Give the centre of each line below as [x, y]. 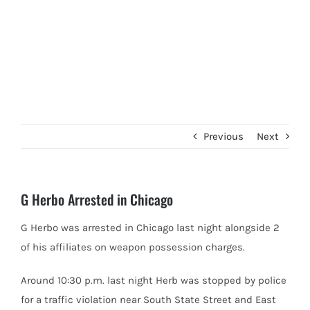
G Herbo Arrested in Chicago [97, 199]
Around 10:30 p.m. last [74, 280]
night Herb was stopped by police [207, 280]
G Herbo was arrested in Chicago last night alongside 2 [150, 228]
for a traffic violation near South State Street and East [148, 300]
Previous [224, 136]
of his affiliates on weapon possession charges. [133, 247]
